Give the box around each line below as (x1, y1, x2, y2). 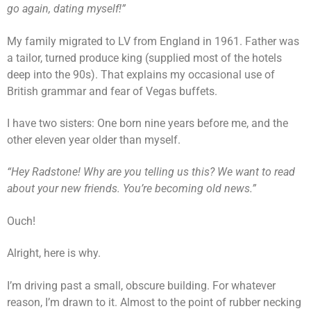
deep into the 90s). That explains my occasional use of (7, 67, 275, 81)
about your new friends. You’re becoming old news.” (7, 182, 256, 196)
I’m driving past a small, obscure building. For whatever (7, 278, 276, 292)
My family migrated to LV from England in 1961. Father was (7, 34, 299, 48)
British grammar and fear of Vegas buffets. (7, 84, 217, 98)
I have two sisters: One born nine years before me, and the (7, 117, 288, 131)
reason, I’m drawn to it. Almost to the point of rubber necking (7, 295, 301, 309)
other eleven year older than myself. (7, 133, 180, 147)
